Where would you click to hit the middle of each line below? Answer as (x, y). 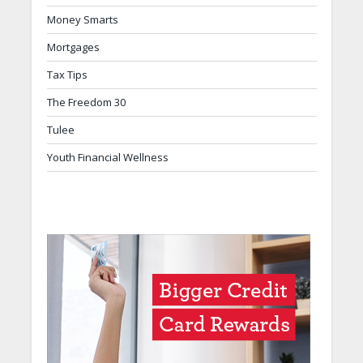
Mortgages (73, 47)
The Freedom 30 (86, 102)
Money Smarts (82, 20)
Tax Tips (67, 75)
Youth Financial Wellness (107, 158)
